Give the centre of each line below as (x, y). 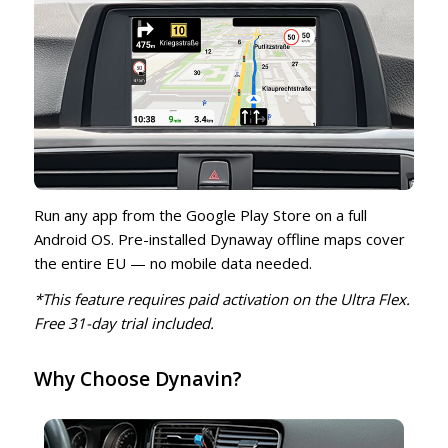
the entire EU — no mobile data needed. (172, 262)
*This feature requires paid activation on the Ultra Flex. (221, 299)
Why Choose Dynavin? (137, 379)
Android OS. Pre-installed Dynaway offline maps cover (219, 238)
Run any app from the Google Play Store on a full (200, 214)
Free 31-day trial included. (123, 323)
